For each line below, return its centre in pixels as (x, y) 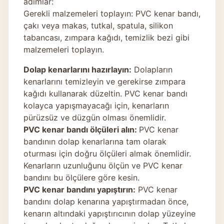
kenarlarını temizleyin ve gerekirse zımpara (104, 81)
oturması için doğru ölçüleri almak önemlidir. (107, 153)
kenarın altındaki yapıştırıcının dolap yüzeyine (109, 213)
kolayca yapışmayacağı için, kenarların (96, 105)
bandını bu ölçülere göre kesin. (81, 177)
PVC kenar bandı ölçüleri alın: (81, 129)
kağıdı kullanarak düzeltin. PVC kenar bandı (105, 93)
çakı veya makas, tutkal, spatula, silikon (98, 25)
